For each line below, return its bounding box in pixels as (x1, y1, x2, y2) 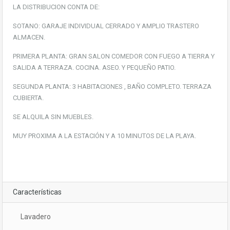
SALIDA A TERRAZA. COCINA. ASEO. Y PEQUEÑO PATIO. (13, 64, 176, 72)
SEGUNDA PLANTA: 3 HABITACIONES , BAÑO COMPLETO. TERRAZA (13, 83, 212, 91)
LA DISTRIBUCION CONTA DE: (13, 3, 100, 11)
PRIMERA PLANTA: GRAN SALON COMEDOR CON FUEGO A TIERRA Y (13, 52, 215, 61)
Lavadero (21, 213, 51, 221)
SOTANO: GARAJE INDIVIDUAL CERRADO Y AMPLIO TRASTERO (13, 22, 199, 30)
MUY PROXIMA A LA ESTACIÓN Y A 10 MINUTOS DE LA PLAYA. (13, 132, 196, 140)
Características (13, 188, 62, 197)
